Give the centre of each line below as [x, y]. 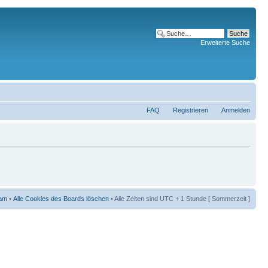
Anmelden [236, 110]
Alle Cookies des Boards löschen [61, 199]
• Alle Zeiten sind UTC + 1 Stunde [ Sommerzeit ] [179, 199]
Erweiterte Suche [225, 42]
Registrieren [191, 110]
